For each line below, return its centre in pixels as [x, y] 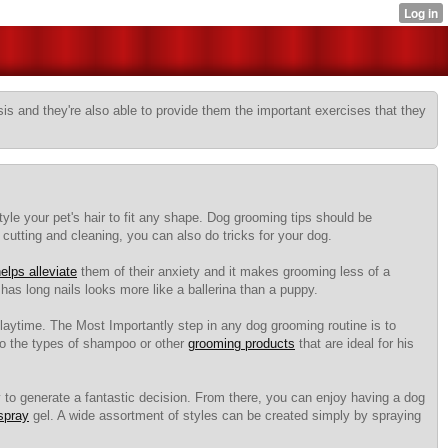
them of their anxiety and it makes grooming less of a [233, 271]
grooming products [241, 343]
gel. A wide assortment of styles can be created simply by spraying [225, 415]
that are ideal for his [354, 343]
